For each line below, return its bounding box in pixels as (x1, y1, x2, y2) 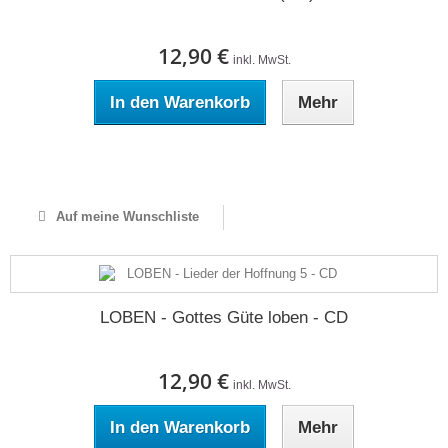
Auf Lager (194, 153, 254, 168)
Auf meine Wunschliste (51, 209, 199, 224)
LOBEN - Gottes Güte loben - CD (100, 308, 348, 327)
